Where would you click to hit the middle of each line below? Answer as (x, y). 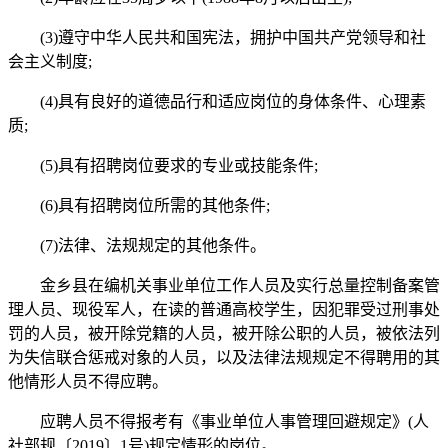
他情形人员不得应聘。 (88, 381)
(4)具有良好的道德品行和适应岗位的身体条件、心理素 (217, 101)
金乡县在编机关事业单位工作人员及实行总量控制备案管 (224, 285)
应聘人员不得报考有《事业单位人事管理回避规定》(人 (218, 421)
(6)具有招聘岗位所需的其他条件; (139, 205)
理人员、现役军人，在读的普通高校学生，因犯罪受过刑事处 (224, 309)
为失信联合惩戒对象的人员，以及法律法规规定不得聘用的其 (224, 357)
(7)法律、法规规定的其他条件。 (137, 245)
